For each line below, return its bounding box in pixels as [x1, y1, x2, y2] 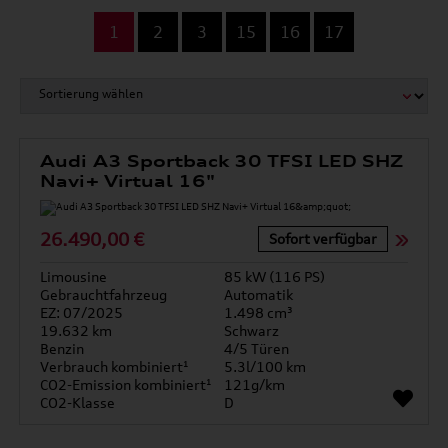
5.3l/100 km [224, 358, 306, 375]
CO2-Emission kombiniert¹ [40, 376, 213, 393]
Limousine [40, 268, 108, 285]
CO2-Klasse [40, 394, 116, 411]
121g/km [224, 376, 285, 393]
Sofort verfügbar [268, 230, 377, 247]
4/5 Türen [224, 340, 289, 357]
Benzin [40, 340, 85, 357]
